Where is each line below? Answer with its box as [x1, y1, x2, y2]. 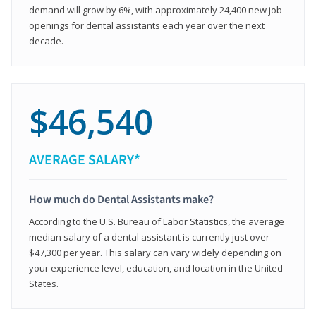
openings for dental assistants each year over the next [29, 18, 265, 32]
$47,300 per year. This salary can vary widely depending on [29, 245, 281, 259]
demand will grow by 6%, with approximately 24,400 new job [29, 3, 282, 16]
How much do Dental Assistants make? [29, 191, 214, 207]
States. [29, 276, 59, 290]
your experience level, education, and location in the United [29, 261, 283, 274]
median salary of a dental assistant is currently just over [29, 230, 269, 243]
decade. [29, 34, 63, 47]
